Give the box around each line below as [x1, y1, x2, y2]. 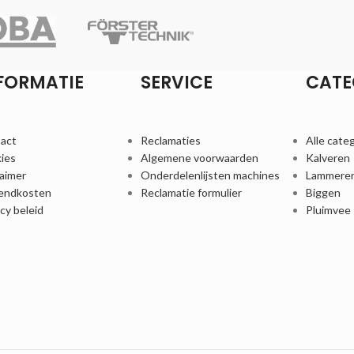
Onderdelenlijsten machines [140, 168, 280, 183]
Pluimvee [305, 203, 351, 217]
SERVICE [140, 70, 213, 96]
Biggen [305, 186, 341, 200]
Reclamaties [140, 134, 201, 148]
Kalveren [305, 151, 350, 165]
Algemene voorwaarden [140, 151, 258, 165]
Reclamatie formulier [140, 186, 242, 200]
